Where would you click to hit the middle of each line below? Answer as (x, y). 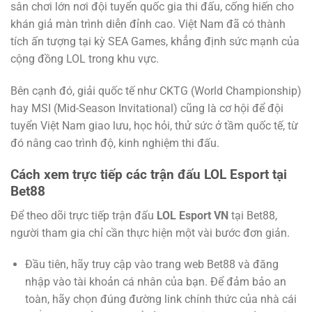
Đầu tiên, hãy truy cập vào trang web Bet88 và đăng (151, 265)
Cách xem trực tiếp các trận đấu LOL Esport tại (149, 174)
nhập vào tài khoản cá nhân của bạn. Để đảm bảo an (155, 282)
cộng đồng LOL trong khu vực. (86, 59)
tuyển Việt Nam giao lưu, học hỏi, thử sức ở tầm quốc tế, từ (154, 126)
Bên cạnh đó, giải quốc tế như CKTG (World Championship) (156, 91)
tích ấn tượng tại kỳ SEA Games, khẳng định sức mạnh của (155, 42)
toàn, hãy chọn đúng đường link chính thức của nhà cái (161, 299)
